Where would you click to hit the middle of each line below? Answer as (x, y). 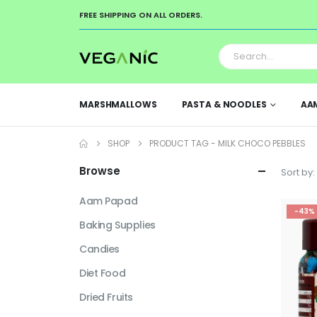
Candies (100, 249)
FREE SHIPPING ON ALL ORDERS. (141, 15)
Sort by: (298, 172)
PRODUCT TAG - (184, 143)
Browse (100, 171)
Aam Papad (109, 201)
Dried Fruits (106, 297)
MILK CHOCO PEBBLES (262, 143)
